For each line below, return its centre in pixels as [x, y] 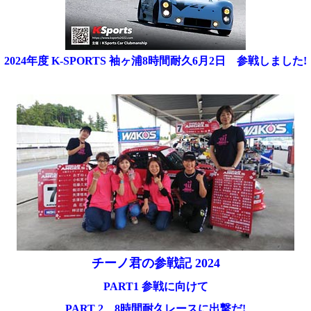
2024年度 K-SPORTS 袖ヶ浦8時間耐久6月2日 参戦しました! [155, 61]
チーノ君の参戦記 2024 [155, 263]
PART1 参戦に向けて [155, 287]
